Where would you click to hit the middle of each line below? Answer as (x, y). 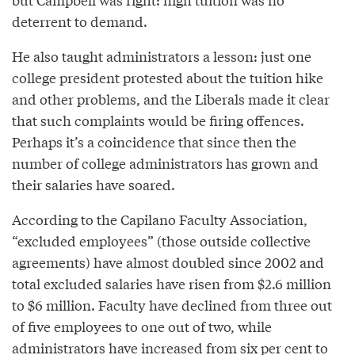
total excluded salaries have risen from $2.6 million (172, 283)
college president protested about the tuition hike (168, 77)
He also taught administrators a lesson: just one (162, 55)
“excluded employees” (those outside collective (161, 240)
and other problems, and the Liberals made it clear (171, 98)
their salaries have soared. (94, 184)
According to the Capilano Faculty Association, (160, 219)
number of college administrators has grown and (165, 162)
